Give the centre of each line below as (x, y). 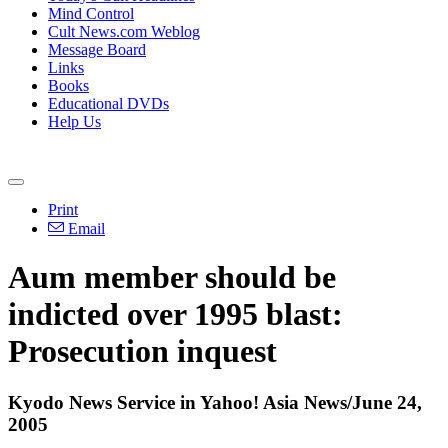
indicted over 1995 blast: (175, 314)
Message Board (97, 49)
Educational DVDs (108, 103)
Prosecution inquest (142, 351)
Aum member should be (172, 277)
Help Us (74, 121)
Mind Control (91, 13)
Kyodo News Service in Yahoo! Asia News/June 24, (215, 402)
